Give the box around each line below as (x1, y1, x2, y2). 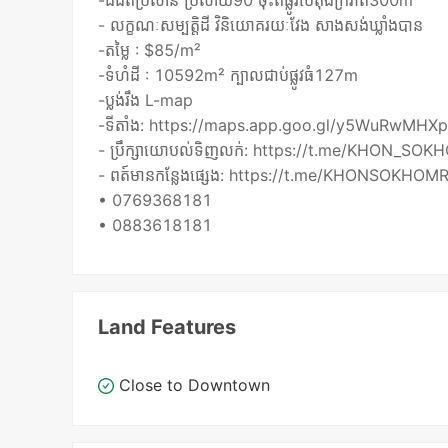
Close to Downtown (119, 375, 271, 396)
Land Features (98, 315, 237, 340)
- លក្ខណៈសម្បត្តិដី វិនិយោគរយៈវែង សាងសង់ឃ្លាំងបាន (98, 15, 424, 36)
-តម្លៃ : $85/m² (98, 40, 202, 61)
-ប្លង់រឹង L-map (98, 90, 194, 111)
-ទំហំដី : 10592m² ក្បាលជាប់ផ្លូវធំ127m (98, 65, 359, 86)
